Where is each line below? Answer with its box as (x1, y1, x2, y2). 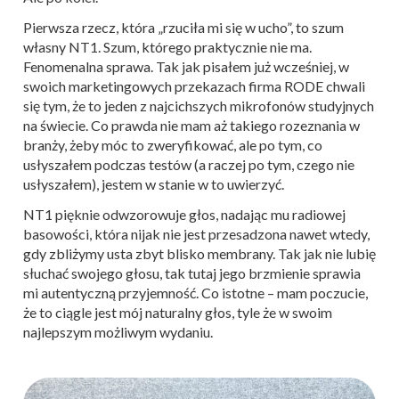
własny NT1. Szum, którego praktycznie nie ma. (23, 37, 312, 55)
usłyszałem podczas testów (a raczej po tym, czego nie (23, 155, 354, 173)
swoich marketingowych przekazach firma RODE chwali (23, 77, 365, 94)
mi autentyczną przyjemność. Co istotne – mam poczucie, (23, 283, 368, 301)
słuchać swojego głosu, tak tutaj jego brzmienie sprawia (23, 264, 361, 281)
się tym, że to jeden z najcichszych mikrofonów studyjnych (23, 96, 374, 114)
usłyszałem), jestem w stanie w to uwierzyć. (23, 175, 284, 192)
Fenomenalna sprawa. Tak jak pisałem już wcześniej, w (23, 57, 349, 75)
